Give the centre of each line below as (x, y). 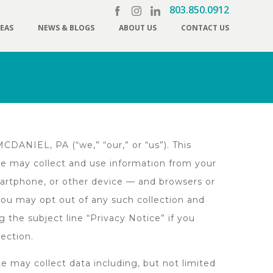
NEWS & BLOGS (66, 28)
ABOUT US (138, 28)
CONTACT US (205, 28)
